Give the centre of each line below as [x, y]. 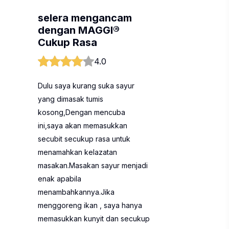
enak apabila [60, 179]
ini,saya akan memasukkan [83, 125]
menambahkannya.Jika [76, 192]
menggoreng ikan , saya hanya [90, 205]
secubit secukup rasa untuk [84, 139]
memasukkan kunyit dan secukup [94, 219]
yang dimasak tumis [71, 99]
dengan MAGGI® [79, 30]
